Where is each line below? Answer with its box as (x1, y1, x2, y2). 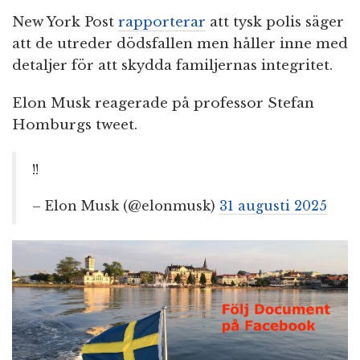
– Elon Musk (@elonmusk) (32, 198, 219, 215)
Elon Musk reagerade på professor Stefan (12, 95, 314, 112)
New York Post (12, 14, 118, 31)
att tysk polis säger (206, 14, 344, 31)
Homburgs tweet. (12, 117, 137, 134)
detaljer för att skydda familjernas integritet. (12, 57, 333, 75)
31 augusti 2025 (219, 198, 327, 215)
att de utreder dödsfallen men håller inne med (12, 35, 348, 53)
